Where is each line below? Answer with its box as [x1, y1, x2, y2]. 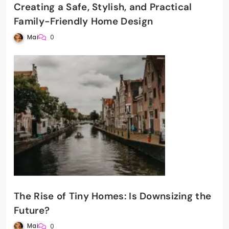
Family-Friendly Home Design [14, 15, 153, 28]
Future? [14, 203, 50, 217]
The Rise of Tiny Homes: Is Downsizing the [14, 189, 212, 202]
